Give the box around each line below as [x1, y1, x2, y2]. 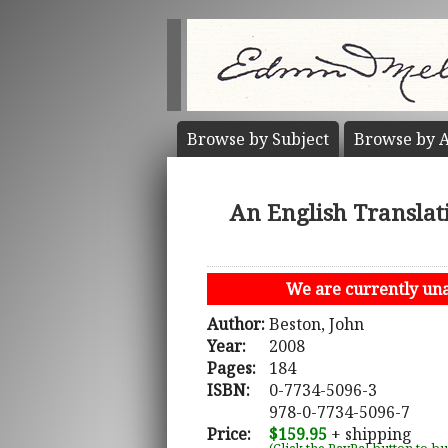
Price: [207, 423, 251, 446]
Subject [272, 128, 329, 150]
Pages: [207, 357, 256, 380]
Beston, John [269, 313, 364, 336]
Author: [207, 313, 265, 336]
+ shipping [327, 423, 412, 446]
